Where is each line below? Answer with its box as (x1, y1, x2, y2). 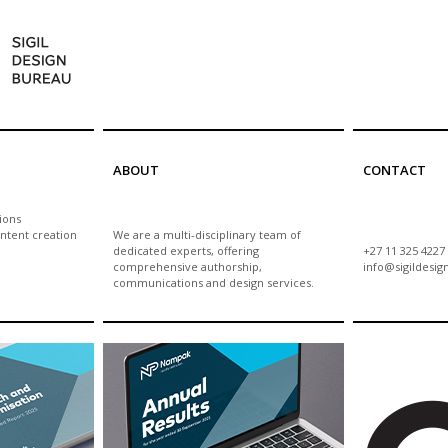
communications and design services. (113, 275, 323, 290)
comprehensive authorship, (113, 259, 262, 274)
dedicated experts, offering (113, 243, 259, 258)
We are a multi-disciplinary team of (113, 227, 301, 242)
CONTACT (363, 161, 426, 179)
